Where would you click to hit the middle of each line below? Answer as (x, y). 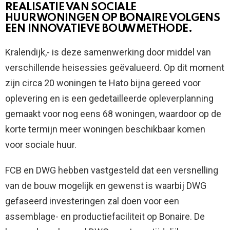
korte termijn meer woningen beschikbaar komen (105, 129)
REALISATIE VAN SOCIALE (71, 7)
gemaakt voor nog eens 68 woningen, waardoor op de (113, 113)
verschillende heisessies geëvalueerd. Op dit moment (115, 67)
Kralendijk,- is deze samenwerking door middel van (108, 52)
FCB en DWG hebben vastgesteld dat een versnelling (112, 170)
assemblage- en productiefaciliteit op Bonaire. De (105, 216)
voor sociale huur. (41, 144)
